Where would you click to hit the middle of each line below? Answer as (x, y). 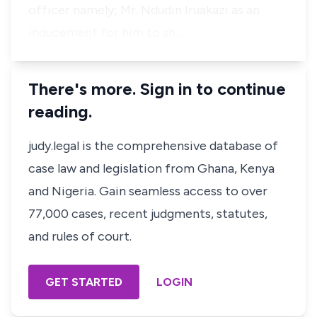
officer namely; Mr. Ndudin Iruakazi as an (144, 10)
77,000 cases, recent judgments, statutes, (148, 214)
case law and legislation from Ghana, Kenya (151, 168)
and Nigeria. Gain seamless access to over (148, 191)
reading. (60, 111)
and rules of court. (80, 236)
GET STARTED (84, 282)
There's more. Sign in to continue (157, 89)
